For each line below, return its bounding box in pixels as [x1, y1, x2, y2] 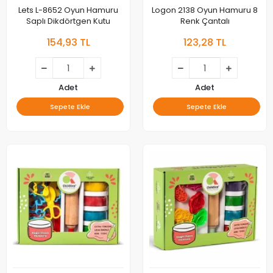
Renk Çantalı [180, 15, 230, 27]
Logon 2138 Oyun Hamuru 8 [152, 4, 258, 16]
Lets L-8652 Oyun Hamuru [18, 4, 118, 16]
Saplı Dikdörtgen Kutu [26, 15, 110, 27]
